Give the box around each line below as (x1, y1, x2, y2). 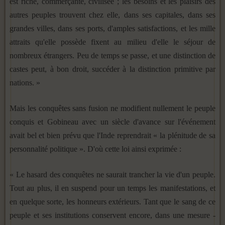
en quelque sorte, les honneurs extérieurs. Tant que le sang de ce (10, 197, 215, 206)
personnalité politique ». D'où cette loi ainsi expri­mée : (10, 144, 181, 153)
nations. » (10, 78, 40, 87)
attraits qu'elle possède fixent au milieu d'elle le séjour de (10, 37, 215, 46)
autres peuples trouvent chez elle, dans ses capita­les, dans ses (10, 10, 215, 19)
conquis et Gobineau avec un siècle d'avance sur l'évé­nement (10, 117, 215, 126)
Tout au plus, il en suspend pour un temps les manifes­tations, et (10, 183, 215, 192)
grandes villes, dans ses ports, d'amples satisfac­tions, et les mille (10, 24, 215, 33)
